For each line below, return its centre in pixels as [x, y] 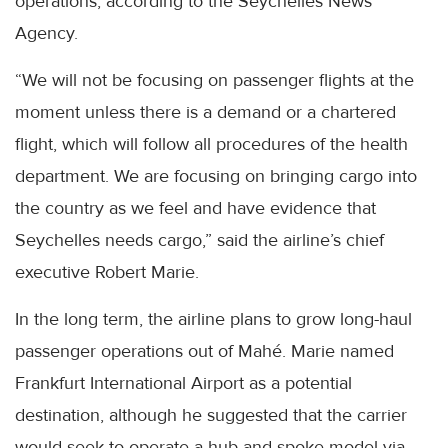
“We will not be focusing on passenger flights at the [214, 80]
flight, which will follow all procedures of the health [211, 144]
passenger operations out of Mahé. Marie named [204, 351]
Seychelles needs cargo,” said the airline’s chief [199, 240]
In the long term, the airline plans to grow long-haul [213, 319]
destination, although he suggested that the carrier [211, 415]
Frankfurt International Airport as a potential [183, 383]
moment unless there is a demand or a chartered [205, 112]
